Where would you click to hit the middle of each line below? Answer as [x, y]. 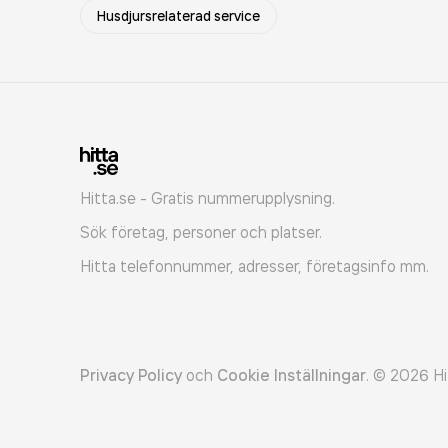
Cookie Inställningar [291, 375]
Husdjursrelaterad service [178, 16]
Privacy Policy [131, 375]
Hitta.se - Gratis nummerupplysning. [207, 198]
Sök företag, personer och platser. [201, 232]
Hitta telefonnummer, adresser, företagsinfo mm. [254, 266]
